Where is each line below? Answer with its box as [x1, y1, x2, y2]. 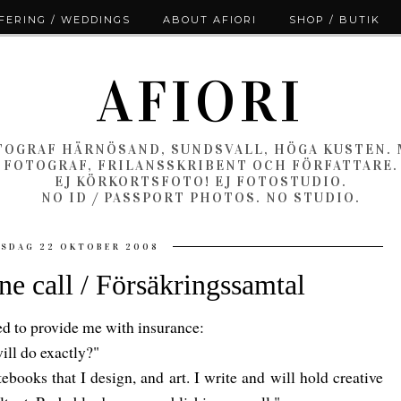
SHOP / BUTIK [288, 13, 380, 26]
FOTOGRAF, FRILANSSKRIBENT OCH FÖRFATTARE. [3, 158, 398, 174]
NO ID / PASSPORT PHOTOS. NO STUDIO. [40, 190, 361, 206]
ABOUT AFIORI [162, 13, 257, 26]
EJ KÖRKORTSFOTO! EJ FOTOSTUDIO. [54, 174, 347, 190]
